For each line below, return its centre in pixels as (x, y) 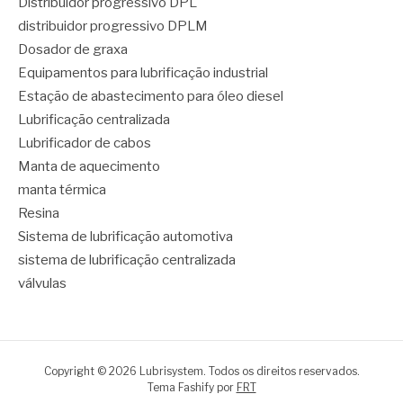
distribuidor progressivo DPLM (113, 26)
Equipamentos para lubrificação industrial (143, 72)
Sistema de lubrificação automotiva (125, 236)
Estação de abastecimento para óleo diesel (151, 96)
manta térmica (62, 189)
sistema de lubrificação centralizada (127, 260)
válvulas (42, 283)
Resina (39, 213)
